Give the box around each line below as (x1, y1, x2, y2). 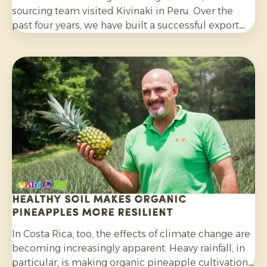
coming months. (12, 62, 89, 74)
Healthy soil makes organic (12, 194, 187, 206)
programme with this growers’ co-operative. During (12, 33, 253, 45)
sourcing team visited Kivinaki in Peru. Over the (12, 5, 233, 17)
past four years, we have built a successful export (12, 19, 239, 31)
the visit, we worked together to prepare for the (12, 48, 233, 60)
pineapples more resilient (12, 207, 173, 219)
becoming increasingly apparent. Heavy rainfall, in (12, 243, 245, 254)
